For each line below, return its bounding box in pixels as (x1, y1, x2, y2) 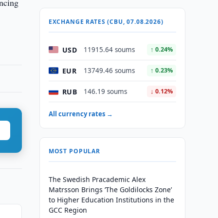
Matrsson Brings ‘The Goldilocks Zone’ (48, 185, 172, 194)
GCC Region (48, 205, 87, 215)
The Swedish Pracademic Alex (48, 175, 145, 184)
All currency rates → (48, 109, 113, 118)
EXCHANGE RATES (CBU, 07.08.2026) (48, 18, 163, 26)
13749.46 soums (83, 66, 135, 75)
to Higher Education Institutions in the (48, 195, 174, 204)
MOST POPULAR (48, 147, 100, 155)
